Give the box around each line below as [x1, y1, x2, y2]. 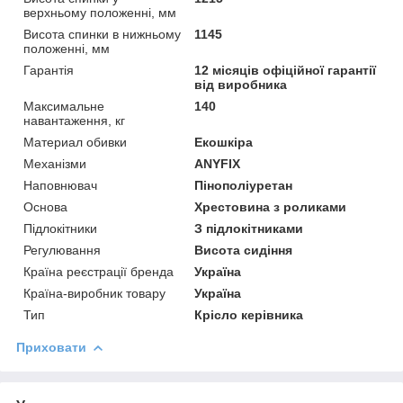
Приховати [16, 339, 86, 354]
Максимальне [23, 98, 104, 113]
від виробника [194, 76, 288, 92]
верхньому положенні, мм [23, 4, 176, 20]
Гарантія [23, 62, 74, 77]
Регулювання [23, 242, 101, 257]
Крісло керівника [194, 307, 304, 322]
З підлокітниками [194, 220, 304, 236]
